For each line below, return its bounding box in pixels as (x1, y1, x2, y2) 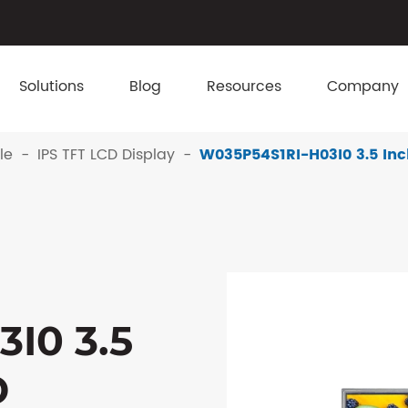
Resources (207, 75, 281, 98)
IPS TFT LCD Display (36, 143, 175, 167)
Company (327, 75, 399, 98)
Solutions (19, 75, 84, 98)
